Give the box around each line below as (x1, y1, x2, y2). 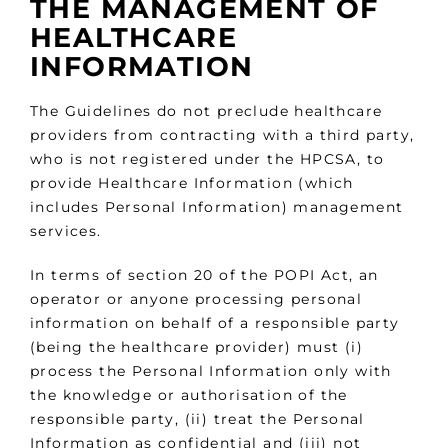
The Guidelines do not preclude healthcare (30, 101, 383, 120)
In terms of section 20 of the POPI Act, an (30, 265, 379, 284)
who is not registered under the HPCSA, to (30, 149, 385, 168)
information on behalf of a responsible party (30, 313, 400, 332)
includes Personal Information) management (30, 197, 404, 216)
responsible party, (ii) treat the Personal (30, 409, 365, 428)
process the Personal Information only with (30, 361, 392, 380)
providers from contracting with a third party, (30, 125, 415, 144)
